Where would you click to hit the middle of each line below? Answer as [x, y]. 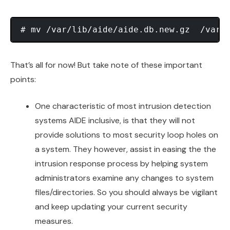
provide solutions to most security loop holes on [127, 135]
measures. [54, 221]
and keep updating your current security [111, 207]
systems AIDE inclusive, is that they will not [115, 121]
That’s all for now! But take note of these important [106, 65]
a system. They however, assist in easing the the [126, 149]
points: [23, 80]
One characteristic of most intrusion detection [123, 106]
